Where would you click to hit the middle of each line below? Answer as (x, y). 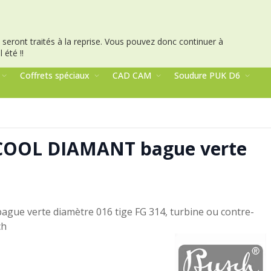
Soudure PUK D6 (207, 76)
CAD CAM (132, 76)
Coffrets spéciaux (55, 76)
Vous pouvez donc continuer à (164, 42)
